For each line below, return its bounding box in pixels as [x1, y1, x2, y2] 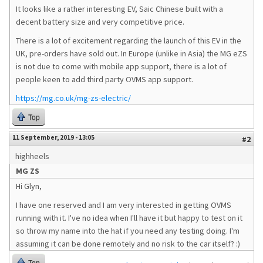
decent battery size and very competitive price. [16, 16, 184, 27]
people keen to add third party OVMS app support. [16, 74, 193, 85]
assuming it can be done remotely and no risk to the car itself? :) [16, 238, 240, 249]
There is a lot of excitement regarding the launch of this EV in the [16, 35, 241, 46]
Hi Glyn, [16, 181, 42, 191]
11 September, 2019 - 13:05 [12, 133, 95, 141]
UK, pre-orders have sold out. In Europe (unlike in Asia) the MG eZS [16, 48, 247, 59]
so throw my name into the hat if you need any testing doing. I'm [16, 225, 240, 236]
